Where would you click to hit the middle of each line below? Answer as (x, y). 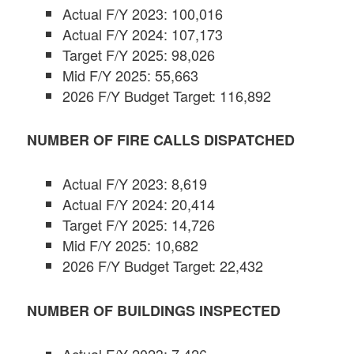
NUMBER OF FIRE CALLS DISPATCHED (161, 140)
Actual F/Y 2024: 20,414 (139, 204)
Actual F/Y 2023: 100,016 (143, 13)
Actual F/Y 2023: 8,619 (135, 184)
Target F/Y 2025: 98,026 (139, 54)
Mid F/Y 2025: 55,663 (131, 75)
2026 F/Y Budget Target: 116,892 (167, 95)
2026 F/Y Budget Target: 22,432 (163, 266)
